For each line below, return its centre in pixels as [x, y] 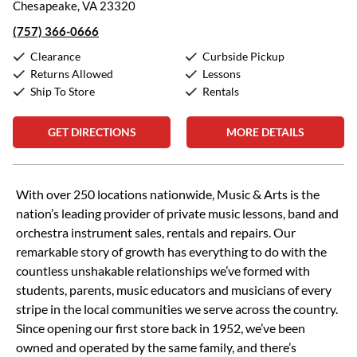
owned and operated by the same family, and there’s [156, 347]
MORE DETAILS [265, 132]
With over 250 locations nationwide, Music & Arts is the [168, 194]
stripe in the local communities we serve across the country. [177, 309]
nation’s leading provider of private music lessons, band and [177, 213]
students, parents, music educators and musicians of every [174, 290]
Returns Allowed [72, 74]
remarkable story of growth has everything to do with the [171, 251]
